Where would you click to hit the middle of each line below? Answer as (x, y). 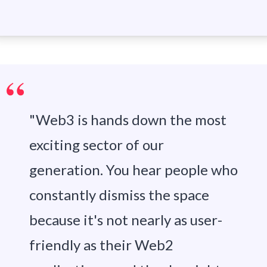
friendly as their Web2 (101, 245)
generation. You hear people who (133, 170)
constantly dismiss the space (119, 195)
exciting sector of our (96, 145)
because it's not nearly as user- (125, 220)
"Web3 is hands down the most (128, 120)
